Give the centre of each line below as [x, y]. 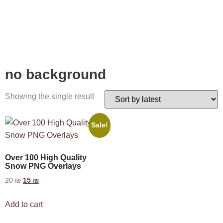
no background [56, 75]
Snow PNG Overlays [43, 166]
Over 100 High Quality [46, 158]
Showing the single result [50, 97]
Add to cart [24, 205]
